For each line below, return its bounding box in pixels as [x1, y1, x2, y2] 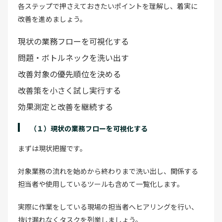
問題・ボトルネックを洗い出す [18, 51, 129, 63]
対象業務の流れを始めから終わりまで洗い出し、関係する [18, 166, 198, 176]
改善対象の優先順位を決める [18, 67, 121, 80]
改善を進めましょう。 [18, 13, 87, 24]
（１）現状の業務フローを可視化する [30, 123, 148, 133]
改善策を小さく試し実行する [18, 84, 121, 96]
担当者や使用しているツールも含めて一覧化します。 [18, 178, 184, 189]
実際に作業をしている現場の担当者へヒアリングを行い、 [18, 201, 198, 212]
